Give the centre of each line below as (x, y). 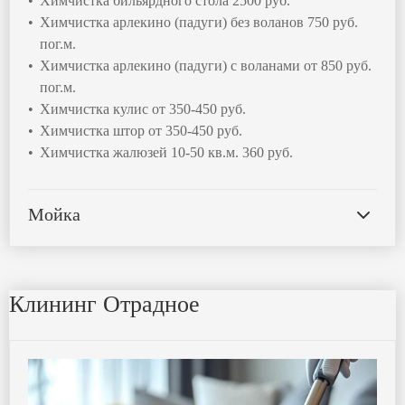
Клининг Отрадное (104, 305)
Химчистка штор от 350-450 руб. (141, 131)
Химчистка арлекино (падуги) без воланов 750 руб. (198, 23)
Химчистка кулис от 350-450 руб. (142, 109)
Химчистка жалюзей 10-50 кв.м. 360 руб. (166, 153)
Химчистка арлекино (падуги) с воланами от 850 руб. (205, 66)
